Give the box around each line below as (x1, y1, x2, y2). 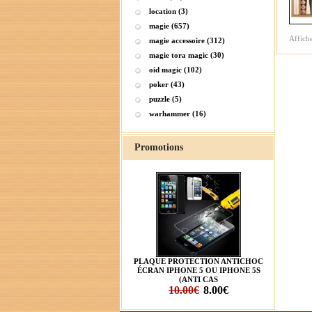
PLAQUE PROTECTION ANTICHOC (134, 257, 263, 265)
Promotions (134, 142, 183, 153)
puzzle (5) (149, 95, 182, 103)
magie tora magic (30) (149, 51, 224, 59)
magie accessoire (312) (149, 36, 225, 45)
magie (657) (149, 22, 189, 30)
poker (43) (149, 80, 185, 88)
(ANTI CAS (179, 275, 218, 283)
